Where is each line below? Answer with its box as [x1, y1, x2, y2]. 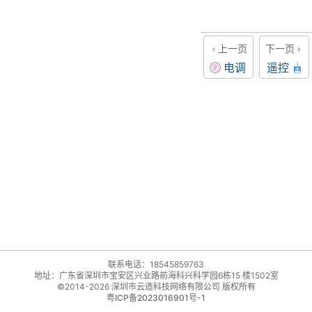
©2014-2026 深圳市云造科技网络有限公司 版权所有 [56, 281, 256, 292]
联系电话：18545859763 [108, 259, 204, 270]
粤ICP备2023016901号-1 [107, 292, 205, 303]
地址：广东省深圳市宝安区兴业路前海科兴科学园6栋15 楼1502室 [33, 270, 279, 281]
